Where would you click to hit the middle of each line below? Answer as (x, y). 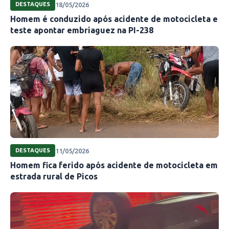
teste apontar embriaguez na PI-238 (82, 30)
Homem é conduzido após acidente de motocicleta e (114, 19)
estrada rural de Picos (54, 177)
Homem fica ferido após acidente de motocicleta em (114, 165)
